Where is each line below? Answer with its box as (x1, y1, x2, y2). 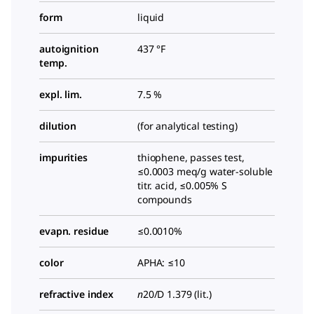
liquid (137, 11, 165, 25)
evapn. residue (39, 224, 109, 238)
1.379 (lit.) (164, 287, 212, 301)
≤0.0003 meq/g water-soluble (137, 165, 273, 179)
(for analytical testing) (137, 119, 238, 133)
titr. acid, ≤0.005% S (137, 179, 228, 193)
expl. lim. (39, 88, 82, 102)
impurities (39, 151, 88, 165)
